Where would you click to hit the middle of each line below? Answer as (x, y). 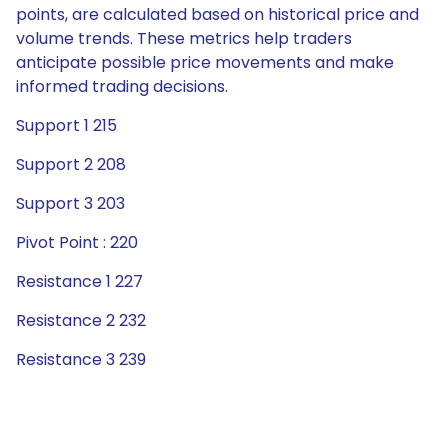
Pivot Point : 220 (77, 242)
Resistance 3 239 (81, 359)
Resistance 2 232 (81, 320)
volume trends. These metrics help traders (184, 38)
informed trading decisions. (122, 86)
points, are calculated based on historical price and (217, 14)
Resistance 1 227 (79, 281)
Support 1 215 (66, 125)
